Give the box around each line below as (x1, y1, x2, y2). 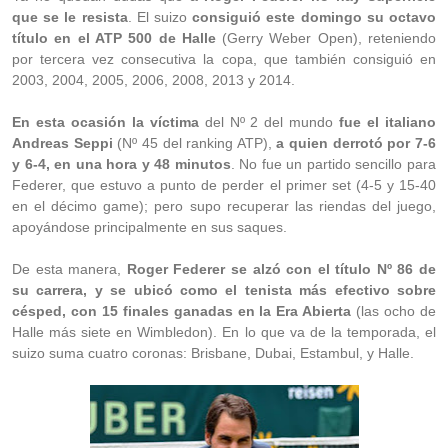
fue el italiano (339, 114, 437, 130)
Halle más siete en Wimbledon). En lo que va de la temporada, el (12, 324, 436, 340)
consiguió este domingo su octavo (192, 9, 437, 25)
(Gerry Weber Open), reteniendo (215, 30, 437, 46)
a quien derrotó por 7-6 (276, 135, 437, 151)
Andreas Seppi (12, 135, 113, 151)
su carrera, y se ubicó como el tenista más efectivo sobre (12, 282, 436, 298)
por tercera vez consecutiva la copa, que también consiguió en (12, 51, 436, 67)
